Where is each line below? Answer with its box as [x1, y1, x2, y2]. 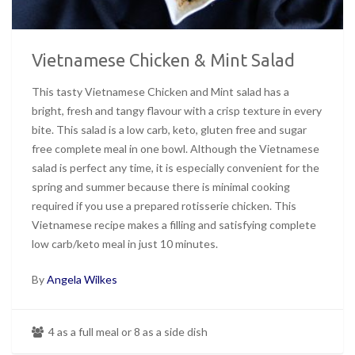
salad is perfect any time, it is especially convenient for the [32, 161, 319, 175]
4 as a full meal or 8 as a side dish [46, 325, 208, 339]
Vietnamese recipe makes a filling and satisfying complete [32, 218, 316, 232]
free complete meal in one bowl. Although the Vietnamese [32, 142, 319, 156]
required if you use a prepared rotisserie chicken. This [32, 199, 296, 213]
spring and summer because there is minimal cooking [32, 180, 290, 194]
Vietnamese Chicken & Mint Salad [32, 50, 295, 71]
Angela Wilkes [47, 273, 117, 287]
